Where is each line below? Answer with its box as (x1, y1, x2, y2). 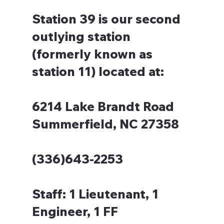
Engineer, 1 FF (31, 203, 118, 219)
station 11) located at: (31, 63, 164, 79)
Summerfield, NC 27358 (31, 116, 179, 132)
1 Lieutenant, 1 (65, 186, 158, 202)
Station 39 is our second (31, 11, 180, 27)
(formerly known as (31, 46, 152, 62)
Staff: (31, 186, 66, 202)
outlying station (31, 28, 130, 44)
